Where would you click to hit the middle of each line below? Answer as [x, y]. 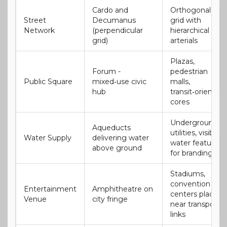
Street [35, 20]
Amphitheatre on [123, 189]
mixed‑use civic [119, 81]
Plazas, [182, 61]
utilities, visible [195, 133]
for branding [192, 153]
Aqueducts [111, 127]
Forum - [106, 71]
